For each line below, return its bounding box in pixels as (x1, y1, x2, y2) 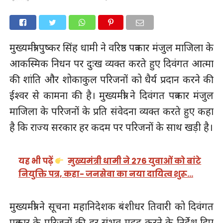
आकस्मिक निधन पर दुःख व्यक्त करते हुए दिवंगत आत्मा (9, 56, 214, 70)
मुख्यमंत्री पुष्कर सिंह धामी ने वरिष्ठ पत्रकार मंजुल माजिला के (9, 40, 214, 54)
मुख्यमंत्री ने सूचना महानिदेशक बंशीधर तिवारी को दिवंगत (9, 200, 214, 214)
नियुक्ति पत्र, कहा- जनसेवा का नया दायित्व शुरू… (18, 168, 194, 180)
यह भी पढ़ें (18, 155, 55, 167)
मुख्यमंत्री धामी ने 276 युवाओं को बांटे (68, 155, 202, 167)
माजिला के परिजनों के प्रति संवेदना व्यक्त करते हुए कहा (9, 104, 214, 118)
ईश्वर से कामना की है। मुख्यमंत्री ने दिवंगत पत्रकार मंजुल (9, 88, 214, 102)
